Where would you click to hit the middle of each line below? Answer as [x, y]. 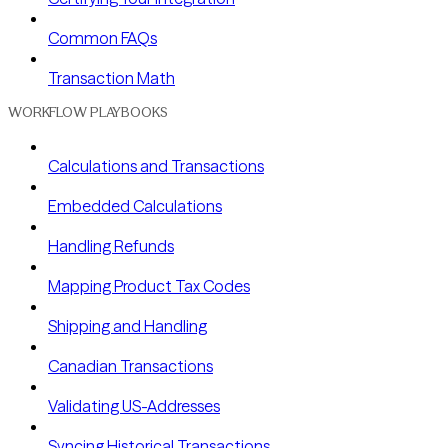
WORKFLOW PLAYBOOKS [88, 111]
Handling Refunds [111, 245]
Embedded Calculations [135, 205]
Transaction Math [111, 77]
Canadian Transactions [130, 365]
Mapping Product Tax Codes [149, 285]
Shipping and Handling [127, 325]
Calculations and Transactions [156, 165]
